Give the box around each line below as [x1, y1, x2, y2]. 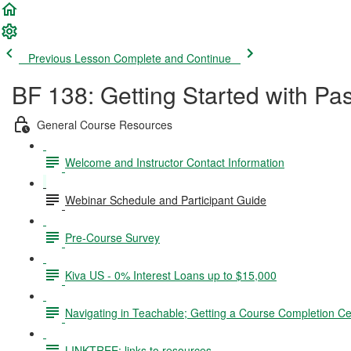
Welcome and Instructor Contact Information [65, 154, 284, 170]
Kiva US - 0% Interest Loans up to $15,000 [65, 266, 277, 283]
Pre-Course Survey [65, 229, 160, 245]
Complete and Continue [114, 50, 231, 66]
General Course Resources [37, 116, 172, 132]
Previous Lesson [28, 50, 110, 66]
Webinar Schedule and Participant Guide [65, 191, 266, 208]
